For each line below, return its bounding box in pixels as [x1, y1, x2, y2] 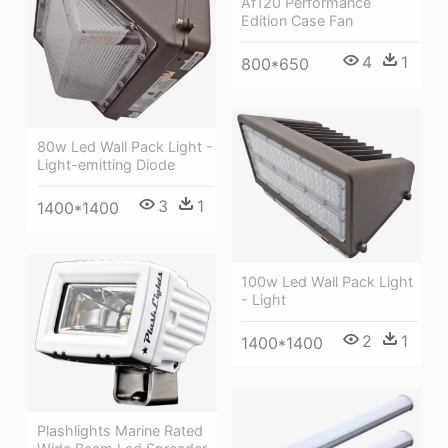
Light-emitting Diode [37, 156, 175, 174]
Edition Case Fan [241, 11, 353, 29]
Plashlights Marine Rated [37, 421, 203, 439]
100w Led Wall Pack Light [241, 272, 413, 290]
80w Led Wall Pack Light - [37, 138, 213, 156]
